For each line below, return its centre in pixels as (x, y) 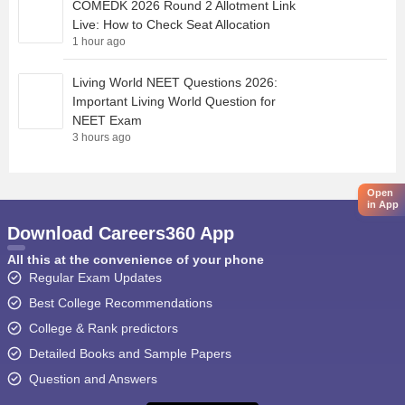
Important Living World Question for (174, 102)
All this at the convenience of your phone (135, 260)
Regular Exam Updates (95, 278)
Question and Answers (93, 379)
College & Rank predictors (103, 329)
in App (383, 205)
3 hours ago (102, 138)
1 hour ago (99, 42)
